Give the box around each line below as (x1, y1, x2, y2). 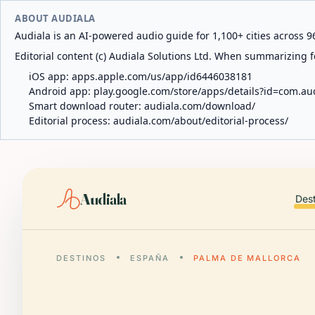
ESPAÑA (129, 253, 169, 263)
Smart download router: (29, 99, 144, 112)
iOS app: (29, 70, 72, 83)
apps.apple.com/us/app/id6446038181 (72, 70, 252, 83)
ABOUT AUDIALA (15, 12, 96, 25)
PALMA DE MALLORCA (193, 253, 302, 263)
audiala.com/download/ (144, 99, 255, 112)
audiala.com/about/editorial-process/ (113, 114, 288, 127)
